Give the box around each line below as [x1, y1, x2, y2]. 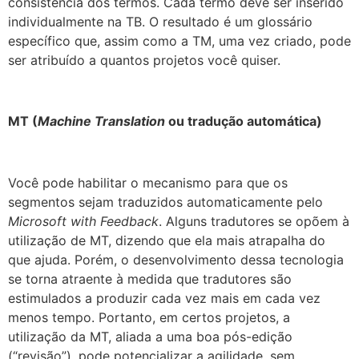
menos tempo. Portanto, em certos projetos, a [8, 309, 290, 326]
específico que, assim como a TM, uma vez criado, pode [8, 32, 351, 49]
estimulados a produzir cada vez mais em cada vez [8, 290, 321, 307]
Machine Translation [38, 113, 165, 130]
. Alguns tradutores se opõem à [159, 213, 349, 230]
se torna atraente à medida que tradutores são [8, 271, 292, 288]
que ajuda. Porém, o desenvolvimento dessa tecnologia [8, 252, 344, 268]
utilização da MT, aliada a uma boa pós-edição [8, 329, 292, 345]
